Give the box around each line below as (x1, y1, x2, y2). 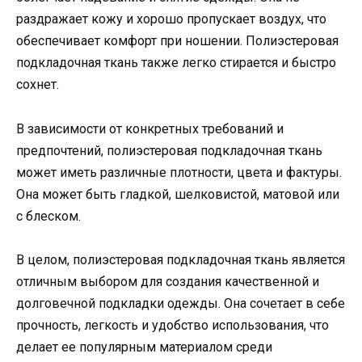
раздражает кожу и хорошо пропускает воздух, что (16, 11, 326, 27)
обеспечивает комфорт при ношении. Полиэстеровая (16, 33, 339, 49)
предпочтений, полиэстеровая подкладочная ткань (16, 142, 322, 158)
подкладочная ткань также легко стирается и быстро (16, 55, 336, 71)
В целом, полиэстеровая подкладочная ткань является (16, 251, 345, 267)
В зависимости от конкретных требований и (16, 120, 284, 137)
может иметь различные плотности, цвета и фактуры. (16, 164, 342, 180)
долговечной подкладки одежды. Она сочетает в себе (16, 295, 345, 311)
